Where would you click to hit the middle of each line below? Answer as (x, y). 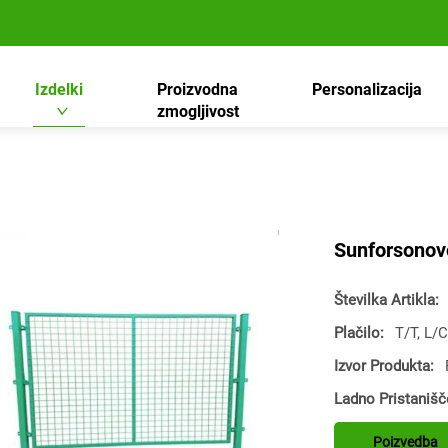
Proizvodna (198, 89)
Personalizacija (367, 89)
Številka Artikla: (388, 300)
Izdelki (59, 89)
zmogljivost (197, 111)
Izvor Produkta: (386, 366)
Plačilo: (361, 333)
